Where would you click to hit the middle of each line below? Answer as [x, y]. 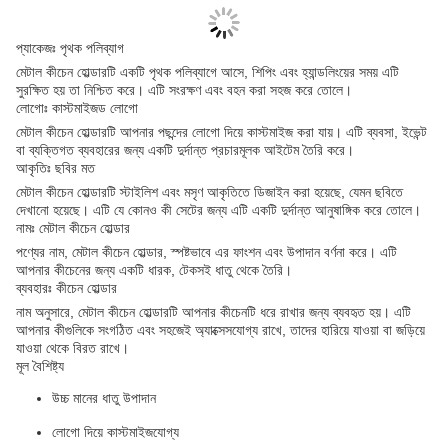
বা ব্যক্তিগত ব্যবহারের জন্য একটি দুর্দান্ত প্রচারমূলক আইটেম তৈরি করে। [185, 150]
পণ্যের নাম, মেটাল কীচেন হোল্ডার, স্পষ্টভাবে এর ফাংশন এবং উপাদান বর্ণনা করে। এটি [206, 252]
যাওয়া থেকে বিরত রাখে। [72, 348]
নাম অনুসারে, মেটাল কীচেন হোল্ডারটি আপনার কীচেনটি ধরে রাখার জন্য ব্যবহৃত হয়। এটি [213, 312]
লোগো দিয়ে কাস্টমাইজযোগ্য [115, 432]
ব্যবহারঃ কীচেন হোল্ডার [66, 288]
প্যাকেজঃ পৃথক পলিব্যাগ [70, 48]
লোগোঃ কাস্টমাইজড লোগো [77, 108]
